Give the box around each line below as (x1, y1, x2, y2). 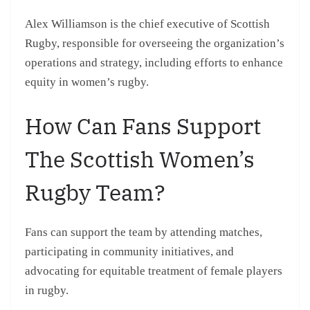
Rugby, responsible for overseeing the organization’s (25, 36, 284, 50)
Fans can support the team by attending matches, (25, 226, 262, 239)
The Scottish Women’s (25, 145, 255, 174)
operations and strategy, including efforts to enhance (25, 55, 283, 69)
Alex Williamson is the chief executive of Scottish (25, 17, 270, 30)
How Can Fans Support (25, 111, 261, 141)
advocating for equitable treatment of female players (25, 264, 282, 278)
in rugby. (25, 284, 69, 298)
